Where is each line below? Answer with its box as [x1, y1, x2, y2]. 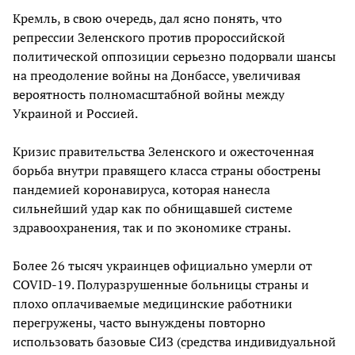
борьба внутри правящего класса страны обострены [13, 162, 321, 180]
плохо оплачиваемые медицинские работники [13, 295, 292, 313]
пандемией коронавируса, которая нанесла [13, 181, 270, 199]
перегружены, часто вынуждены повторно [13, 314, 265, 332]
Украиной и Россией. [13, 105, 138, 123]
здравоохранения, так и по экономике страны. [13, 219, 291, 237]
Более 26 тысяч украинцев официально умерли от [13, 257, 312, 275]
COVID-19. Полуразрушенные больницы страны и [13, 276, 309, 294]
